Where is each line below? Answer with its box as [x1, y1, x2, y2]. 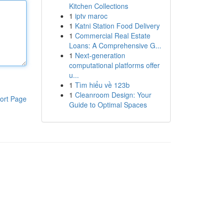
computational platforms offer [69, 60, 160, 70]
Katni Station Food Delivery [74, 21, 160, 31]
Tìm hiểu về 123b [74, 80, 130, 90]
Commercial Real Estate [74, 31, 150, 40]
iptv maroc [74, 11, 108, 21]
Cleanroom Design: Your [74, 90, 151, 100]
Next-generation [74, 50, 125, 60]
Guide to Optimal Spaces [69, 100, 147, 110]
